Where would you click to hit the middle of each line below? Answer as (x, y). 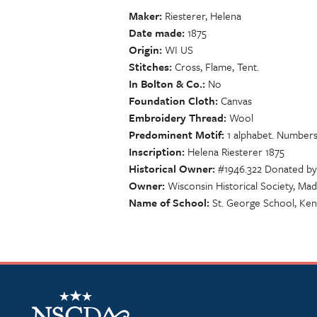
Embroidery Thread (176, 117)
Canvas (236, 100)
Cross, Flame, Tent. (217, 67)
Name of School (168, 202)
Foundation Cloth (172, 100)
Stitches (149, 67)
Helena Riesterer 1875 (236, 151)
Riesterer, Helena (203, 16)
